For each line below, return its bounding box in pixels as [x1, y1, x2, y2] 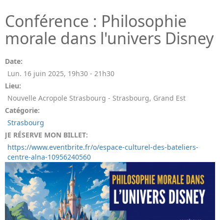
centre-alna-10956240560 [7, 152, 91, 162]
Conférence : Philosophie [5, 10, 187, 31]
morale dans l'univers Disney [5, 27, 214, 49]
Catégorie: [5, 106, 40, 115]
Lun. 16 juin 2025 [7, 69, 64, 78]
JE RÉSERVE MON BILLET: [5, 130, 88, 139]
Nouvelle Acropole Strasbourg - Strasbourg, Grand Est [7, 93, 186, 103]
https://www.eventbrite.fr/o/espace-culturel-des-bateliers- [7, 142, 198, 152]
